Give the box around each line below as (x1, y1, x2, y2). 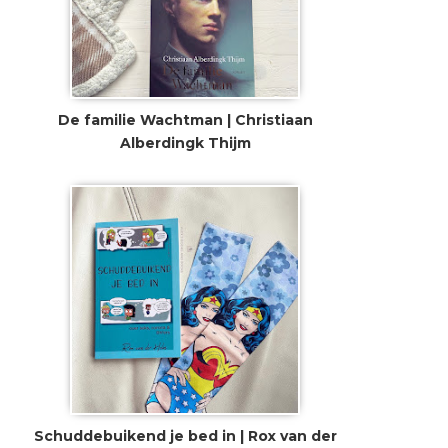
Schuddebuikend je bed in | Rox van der (33, 427, 337, 446)
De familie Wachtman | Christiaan (57, 111, 313, 130)
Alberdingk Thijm (119, 134, 251, 153)
